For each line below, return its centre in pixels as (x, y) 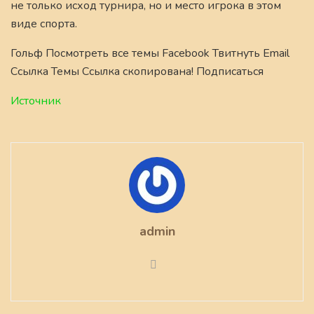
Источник (36, 101)
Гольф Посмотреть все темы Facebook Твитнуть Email (150, 53)
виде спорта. (44, 23)
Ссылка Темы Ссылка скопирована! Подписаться (137, 71)
